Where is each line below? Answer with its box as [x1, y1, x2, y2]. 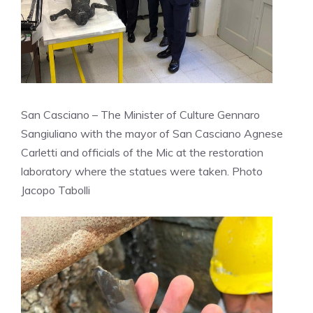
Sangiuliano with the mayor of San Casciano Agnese [21, 126, 283, 140]
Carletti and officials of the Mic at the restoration [21, 145, 263, 159]
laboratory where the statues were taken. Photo [21, 163, 263, 178]
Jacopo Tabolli [21, 182, 90, 197]
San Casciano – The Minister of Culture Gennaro [21, 107, 260, 122]
